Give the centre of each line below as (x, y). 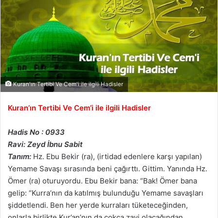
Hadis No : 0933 (36, 132)
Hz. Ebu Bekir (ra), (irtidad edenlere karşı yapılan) (118, 157)
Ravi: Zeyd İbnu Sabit (45, 145)
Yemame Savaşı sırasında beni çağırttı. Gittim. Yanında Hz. (108, 169)
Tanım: (19, 157)
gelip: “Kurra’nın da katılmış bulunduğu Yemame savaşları (106, 193)
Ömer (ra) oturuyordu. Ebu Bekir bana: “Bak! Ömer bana (102, 181)
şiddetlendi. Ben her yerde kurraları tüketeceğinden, (98, 205)
